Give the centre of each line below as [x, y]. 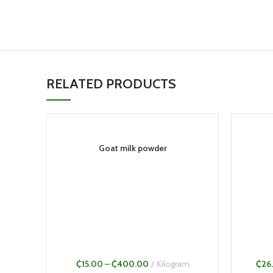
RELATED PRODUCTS [111, 84]
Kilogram [173, 264]
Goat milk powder [133, 148]
